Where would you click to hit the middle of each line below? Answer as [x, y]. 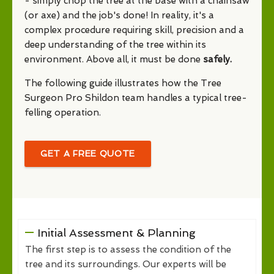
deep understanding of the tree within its [115, 44]
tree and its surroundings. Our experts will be [126, 264]
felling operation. [63, 112]
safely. [217, 59]
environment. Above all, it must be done [114, 59]
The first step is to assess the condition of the [128, 249]
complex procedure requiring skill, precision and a [134, 30]
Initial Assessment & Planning [116, 232]
